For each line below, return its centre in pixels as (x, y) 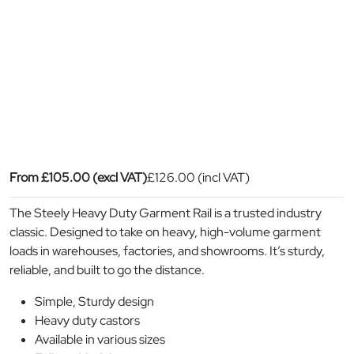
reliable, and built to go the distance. (107, 270)
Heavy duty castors (87, 320)
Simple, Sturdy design (94, 301)
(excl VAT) (119, 177)
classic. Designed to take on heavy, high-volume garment (165, 232)
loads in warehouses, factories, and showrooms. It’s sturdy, (167, 251)
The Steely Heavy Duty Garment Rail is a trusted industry (166, 213)
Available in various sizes (100, 339)
